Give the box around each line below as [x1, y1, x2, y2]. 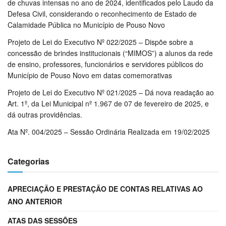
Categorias [8, 155, 49, 167]
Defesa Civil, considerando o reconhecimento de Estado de [8, 8, 197, 19]
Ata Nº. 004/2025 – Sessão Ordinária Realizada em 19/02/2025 [8, 126, 210, 137]
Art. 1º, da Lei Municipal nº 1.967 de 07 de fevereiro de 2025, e [8, 98, 209, 108]
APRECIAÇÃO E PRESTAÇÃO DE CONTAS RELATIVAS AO [8, 183, 203, 194]
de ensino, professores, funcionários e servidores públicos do [8, 59, 203, 69]
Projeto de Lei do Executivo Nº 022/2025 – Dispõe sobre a [8, 36, 193, 47]
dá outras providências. [8, 109, 82, 120]
